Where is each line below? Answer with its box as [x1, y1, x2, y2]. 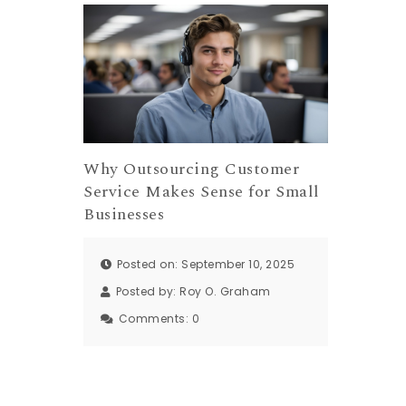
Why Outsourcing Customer [83, 156, 300, 181]
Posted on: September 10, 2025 [116, 256, 295, 273]
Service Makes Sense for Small [83, 179, 320, 204]
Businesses [83, 201, 165, 227]
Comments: [118, 311, 192, 327]
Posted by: [115, 284, 180, 300]
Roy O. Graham [179, 284, 271, 300]
